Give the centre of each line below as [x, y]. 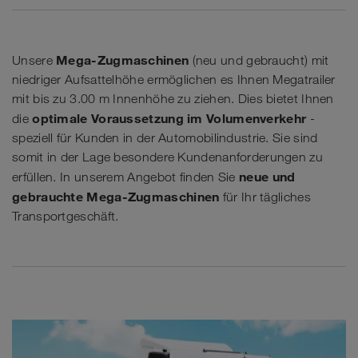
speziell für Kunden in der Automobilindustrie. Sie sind [165, 138]
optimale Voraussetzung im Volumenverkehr [169, 118]
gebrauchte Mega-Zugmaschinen [116, 197]
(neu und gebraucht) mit [259, 60]
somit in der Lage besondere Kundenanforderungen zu [167, 157]
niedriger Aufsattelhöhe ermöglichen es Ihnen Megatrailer [174, 80]
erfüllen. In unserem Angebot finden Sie [125, 177]
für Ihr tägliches [265, 197]
